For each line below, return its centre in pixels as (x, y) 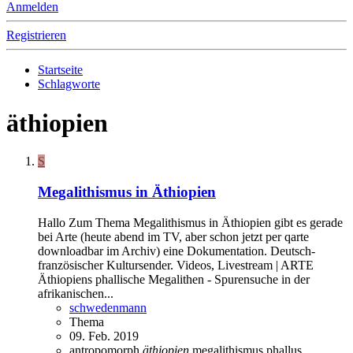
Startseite (60, 70)
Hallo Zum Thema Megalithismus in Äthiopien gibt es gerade (190, 222)
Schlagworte (69, 84)
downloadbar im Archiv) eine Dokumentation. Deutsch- (176, 251)
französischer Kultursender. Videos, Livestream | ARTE (176, 265)
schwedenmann (108, 307)
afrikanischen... (76, 293)
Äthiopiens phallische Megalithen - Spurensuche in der (174, 279)
